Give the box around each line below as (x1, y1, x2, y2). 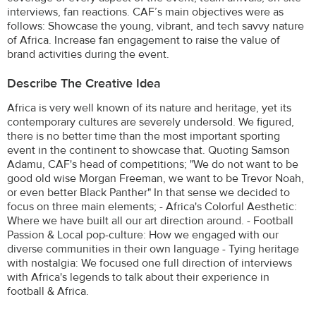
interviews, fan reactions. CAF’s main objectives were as (7, 4, 284, 19)
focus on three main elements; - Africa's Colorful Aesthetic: (7, 199, 297, 214)
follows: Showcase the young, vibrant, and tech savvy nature (7, 18, 304, 33)
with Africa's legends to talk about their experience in (7, 269, 269, 284)
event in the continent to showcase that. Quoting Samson (7, 142, 290, 157)
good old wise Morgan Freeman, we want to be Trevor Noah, (7, 171, 304, 186)
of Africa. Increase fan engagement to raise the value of (7, 32, 280, 47)
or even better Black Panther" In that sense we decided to (7, 185, 290, 200)
